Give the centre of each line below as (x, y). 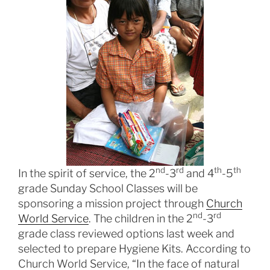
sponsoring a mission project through (112, 203)
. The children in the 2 (141, 218)
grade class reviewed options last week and (126, 234)
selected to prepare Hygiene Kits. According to (134, 249)
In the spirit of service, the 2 (87, 173)
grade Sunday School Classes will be (108, 188)
